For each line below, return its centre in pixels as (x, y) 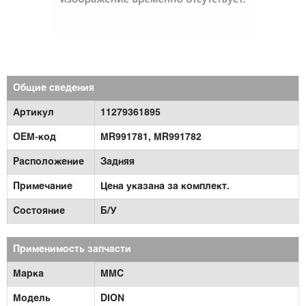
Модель (32, 299)
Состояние (39, 211)
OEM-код (34, 138)
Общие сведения (54, 88)
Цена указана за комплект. (165, 187)
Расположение (48, 162)
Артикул (33, 113)
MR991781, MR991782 (151, 138)
